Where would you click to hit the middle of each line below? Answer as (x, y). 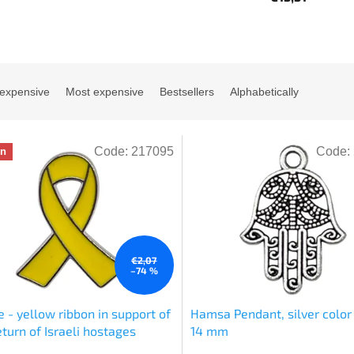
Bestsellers (187, 92)
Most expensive (105, 92)
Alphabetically (264, 92)
